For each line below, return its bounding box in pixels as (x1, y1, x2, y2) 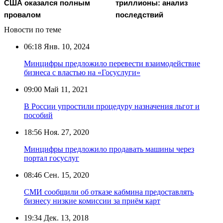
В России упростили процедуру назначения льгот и (24, 102, 200, 111)
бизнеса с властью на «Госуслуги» (24, 68, 140, 77)
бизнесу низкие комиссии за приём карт (24, 196, 160, 205)
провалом (4, 10, 41, 19)
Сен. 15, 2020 (42, 170, 89, 179)
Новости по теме (4, 25, 61, 34)
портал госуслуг (24, 153, 79, 162)
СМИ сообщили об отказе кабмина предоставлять (24, 187, 194, 196)
